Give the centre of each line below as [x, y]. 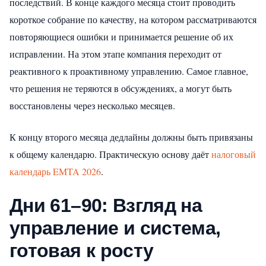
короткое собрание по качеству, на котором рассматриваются [133, 19]
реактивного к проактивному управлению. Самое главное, [129, 71]
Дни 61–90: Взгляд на [106, 205]
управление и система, [115, 228]
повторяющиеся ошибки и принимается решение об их [121, 36]
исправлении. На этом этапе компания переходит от [115, 53]
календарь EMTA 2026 [55, 171]
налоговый [234, 154]
